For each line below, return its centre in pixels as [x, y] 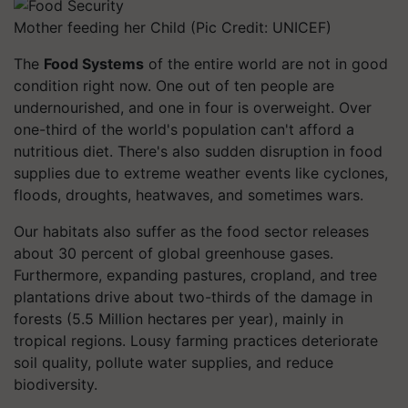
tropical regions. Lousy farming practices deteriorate [196, 340]
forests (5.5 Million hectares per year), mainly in [178, 318]
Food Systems [94, 63]
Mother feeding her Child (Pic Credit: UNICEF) [173, 27]
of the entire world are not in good [266, 63]
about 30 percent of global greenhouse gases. [173, 253]
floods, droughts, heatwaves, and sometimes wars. [189, 194]
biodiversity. [56, 384]
